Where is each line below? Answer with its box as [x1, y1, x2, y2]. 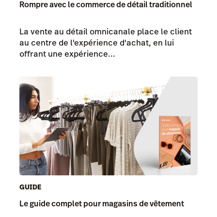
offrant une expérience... [19, 48, 115, 60]
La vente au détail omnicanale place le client [19, 26, 192, 38]
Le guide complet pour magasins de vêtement [19, 198, 184, 209]
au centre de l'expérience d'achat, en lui [19, 37, 174, 49]
